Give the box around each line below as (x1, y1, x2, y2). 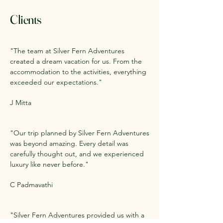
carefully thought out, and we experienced (10, 149, 144, 158)
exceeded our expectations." (10, 78, 102, 87)
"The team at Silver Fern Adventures (10, 46, 124, 55)
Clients (10, 12, 41, 27)
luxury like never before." (10, 160, 89, 169)
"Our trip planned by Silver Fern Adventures (10, 128, 149, 137)
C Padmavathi (10, 180, 53, 189)
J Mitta (10, 98, 31, 107)
